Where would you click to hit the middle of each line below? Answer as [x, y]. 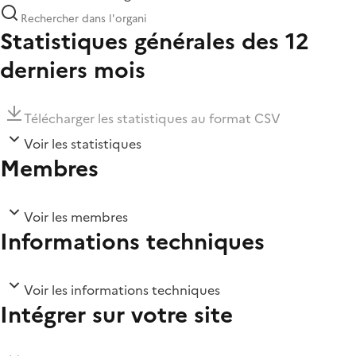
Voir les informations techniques [122, 290]
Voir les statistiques [83, 144]
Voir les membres [76, 217]
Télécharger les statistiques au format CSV [152, 119]
